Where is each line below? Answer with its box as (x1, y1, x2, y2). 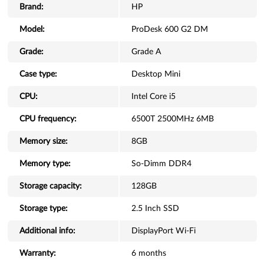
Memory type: (19, 160, 71, 168)
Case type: (19, 70, 57, 78)
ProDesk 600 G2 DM (131, 25, 208, 34)
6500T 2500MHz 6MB (131, 115, 214, 123)
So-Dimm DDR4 (131, 160, 192, 168)
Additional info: (19, 227, 75, 235)
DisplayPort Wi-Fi (131, 227, 196, 235)
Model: (19, 25, 45, 34)
